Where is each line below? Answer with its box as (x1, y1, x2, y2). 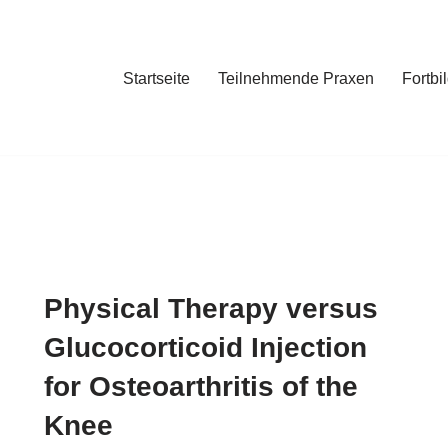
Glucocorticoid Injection (44, 332, 367, 364)
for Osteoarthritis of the (44, 371, 358, 403)
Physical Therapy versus (44, 293, 378, 325)
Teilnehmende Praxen (218, 69, 374, 87)
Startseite (123, 69, 190, 87)
